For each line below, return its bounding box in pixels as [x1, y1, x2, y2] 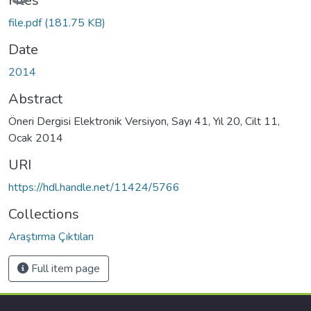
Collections [8, 204, 79, 224]
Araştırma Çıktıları [8, 228, 94, 244]
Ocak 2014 [8, 130, 63, 146]
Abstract [8, 89, 62, 108]
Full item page [28, 260, 100, 276]
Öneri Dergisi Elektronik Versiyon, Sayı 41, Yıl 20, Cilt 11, [8, 113, 280, 129]
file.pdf [8, 15, 44, 31]
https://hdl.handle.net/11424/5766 [8, 179, 180, 195]
